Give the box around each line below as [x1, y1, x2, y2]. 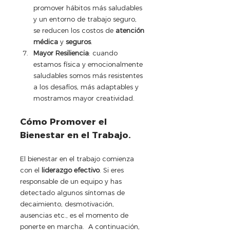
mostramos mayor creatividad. [33, 94, 135, 103]
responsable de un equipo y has [20, 177, 124, 186]
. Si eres [100, 166, 126, 175]
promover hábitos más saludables [33, 4, 144, 12]
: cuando [89, 49, 120, 57]
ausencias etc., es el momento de [20, 211, 130, 220]
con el [20, 166, 42, 175]
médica [33, 37, 58, 46]
